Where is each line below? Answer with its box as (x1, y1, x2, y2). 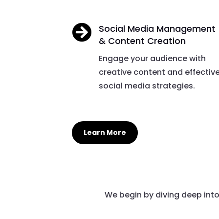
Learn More (84, 127, 126, 137)
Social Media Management (99, 22, 216, 35)
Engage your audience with (99, 52, 206, 64)
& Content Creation (99, 34, 186, 47)
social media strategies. (99, 80, 196, 91)
